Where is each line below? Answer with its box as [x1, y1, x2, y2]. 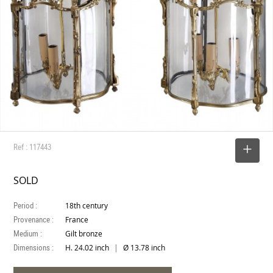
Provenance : [13, 214, 54, 225]
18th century [65, 201, 108, 210]
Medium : [13, 228, 43, 239]
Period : [13, 200, 38, 211]
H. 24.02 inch [65, 243, 112, 252]
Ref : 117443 [13, 141, 52, 152]
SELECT [202, 144, 229, 156]
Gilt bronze [65, 229, 103, 238]
